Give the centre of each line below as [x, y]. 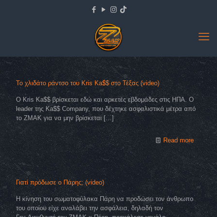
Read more [178, 140]
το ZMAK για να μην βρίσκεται [59, 118]
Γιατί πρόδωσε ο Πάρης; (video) [60, 182]
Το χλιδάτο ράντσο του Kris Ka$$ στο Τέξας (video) [88, 83]
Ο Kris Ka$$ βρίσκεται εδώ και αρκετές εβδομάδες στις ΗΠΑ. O [105, 100]
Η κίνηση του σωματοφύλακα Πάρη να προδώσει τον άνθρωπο [105, 199]
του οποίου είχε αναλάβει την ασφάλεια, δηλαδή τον [90, 208]
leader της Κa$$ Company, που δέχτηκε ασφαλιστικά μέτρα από [106, 109]
